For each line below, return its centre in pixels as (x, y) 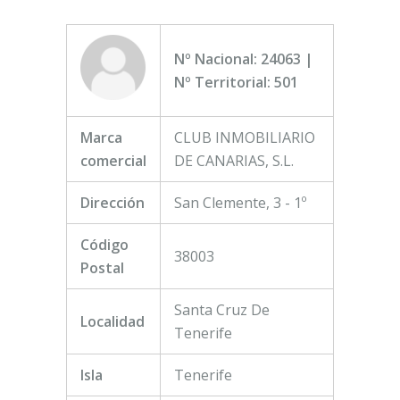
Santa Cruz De (222, 309)
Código (104, 244)
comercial (113, 160)
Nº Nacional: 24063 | (244, 58)
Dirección (112, 202)
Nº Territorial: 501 (236, 82)
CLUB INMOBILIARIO (245, 137)
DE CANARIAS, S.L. (234, 160)
